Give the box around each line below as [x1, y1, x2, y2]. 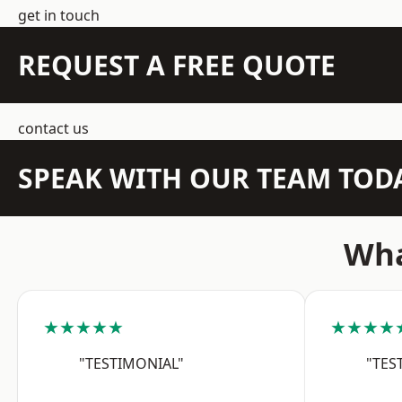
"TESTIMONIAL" [79, 354, 184, 373]
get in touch [18, 5, 100, 25]
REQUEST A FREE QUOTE [18, 47, 336, 83]
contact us [18, 118, 89, 138]
